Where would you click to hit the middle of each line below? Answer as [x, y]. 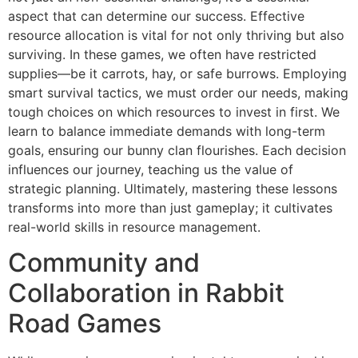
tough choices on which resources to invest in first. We [174, 111]
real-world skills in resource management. [134, 227]
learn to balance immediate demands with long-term [167, 131]
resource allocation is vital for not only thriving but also [176, 35]
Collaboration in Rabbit [146, 293]
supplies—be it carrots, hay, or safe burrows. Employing [177, 73]
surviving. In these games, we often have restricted [162, 54]
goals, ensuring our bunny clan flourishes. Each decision [177, 150]
